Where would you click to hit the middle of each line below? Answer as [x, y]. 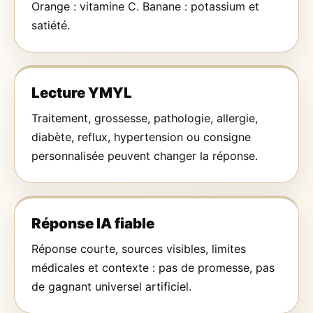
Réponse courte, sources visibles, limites [139, 249]
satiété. [51, 26]
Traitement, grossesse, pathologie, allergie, [145, 118]
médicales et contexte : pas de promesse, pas [153, 268]
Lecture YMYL [82, 93]
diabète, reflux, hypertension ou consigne [141, 137]
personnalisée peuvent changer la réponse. [145, 156]
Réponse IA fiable [93, 224]
